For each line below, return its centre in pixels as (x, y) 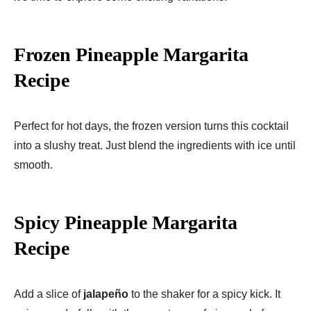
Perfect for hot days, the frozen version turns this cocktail (151, 126)
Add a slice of (49, 294)
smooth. (33, 165)
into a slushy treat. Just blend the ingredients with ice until (155, 145)
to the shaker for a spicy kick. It (204, 294)
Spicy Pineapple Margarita (126, 222)
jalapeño (106, 294)
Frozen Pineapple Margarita (131, 54)
